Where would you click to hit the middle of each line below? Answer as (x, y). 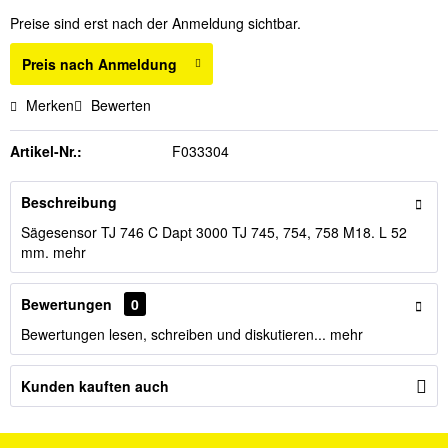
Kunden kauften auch (95, 386)
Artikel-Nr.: (46, 151)
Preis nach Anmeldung (99, 64)
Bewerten (119, 105)
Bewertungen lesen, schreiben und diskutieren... (173, 334)
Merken (50, 105)
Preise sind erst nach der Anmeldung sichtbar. (155, 23)
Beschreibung (69, 202)
